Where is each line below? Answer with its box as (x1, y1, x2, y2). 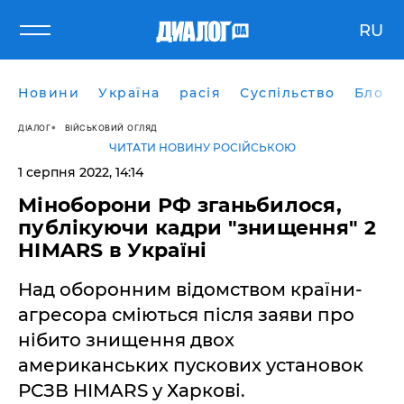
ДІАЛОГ (18, 122, 50, 133)
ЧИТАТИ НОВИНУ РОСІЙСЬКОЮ (108, 141, 296, 154)
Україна (98, 85, 161, 101)
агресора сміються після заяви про (18, 304, 354, 326)
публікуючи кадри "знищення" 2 (18, 216, 376, 240)
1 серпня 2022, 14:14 (18, 164, 143, 180)
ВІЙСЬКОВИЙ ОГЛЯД (64, 122, 158, 133)
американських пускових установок (18, 354, 363, 376)
